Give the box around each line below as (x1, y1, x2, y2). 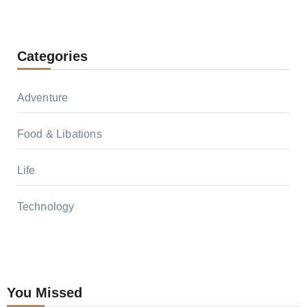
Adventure (16, 91, 69, 103)
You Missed (6, 284, 82, 300)
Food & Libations (16, 127, 102, 140)
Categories (16, 48, 88, 64)
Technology (16, 200, 75, 212)
